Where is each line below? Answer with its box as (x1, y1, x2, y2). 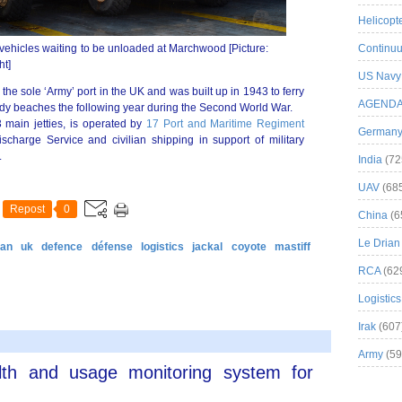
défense (91, 240, 133, 253)
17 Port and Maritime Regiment (146, 118, 305, 130)
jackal (192, 240, 223, 253)
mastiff (275, 240, 311, 253)
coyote (231, 240, 267, 253)
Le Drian (358, 237, 400, 249)
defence (41, 240, 83, 253)
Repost (10, 203, 45, 215)
